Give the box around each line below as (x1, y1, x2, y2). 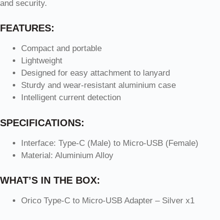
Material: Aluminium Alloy (21, 150, 113, 160)
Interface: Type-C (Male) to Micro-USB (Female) (21, 138, 198, 148)
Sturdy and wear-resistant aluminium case (21, 81, 176, 90)
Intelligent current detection (21, 93, 121, 103)
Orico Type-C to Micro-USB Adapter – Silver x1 (21, 196, 194, 206)
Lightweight (21, 56, 62, 66)
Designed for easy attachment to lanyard (21, 68, 170, 78)
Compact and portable (21, 44, 102, 54)
